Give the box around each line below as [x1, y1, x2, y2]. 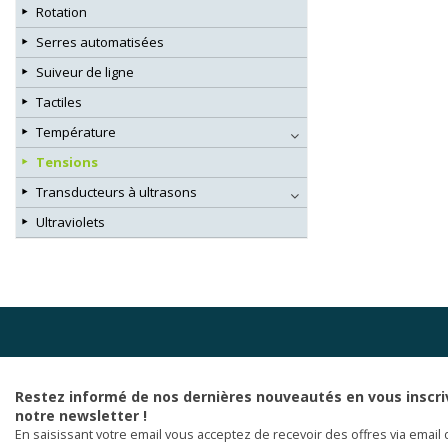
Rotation [36, 2, 87, 21]
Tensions [36, 152, 98, 171]
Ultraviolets [36, 212, 105, 231]
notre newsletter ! [15, 405, 147, 425]
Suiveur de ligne [36, 62, 134, 81]
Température [36, 122, 116, 141]
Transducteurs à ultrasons [36, 182, 197, 201]
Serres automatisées [36, 32, 164, 51]
